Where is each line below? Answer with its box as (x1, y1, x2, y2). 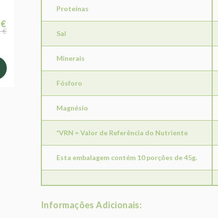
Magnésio (56, 104, 88, 112)
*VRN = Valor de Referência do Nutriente (56, 128, 188, 137)
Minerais (56, 54, 85, 63)
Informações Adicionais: (41, 200, 142, 211)
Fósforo (56, 79, 82, 88)
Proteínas (56, 4, 89, 13)
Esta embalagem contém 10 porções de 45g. (56, 153, 197, 162)
